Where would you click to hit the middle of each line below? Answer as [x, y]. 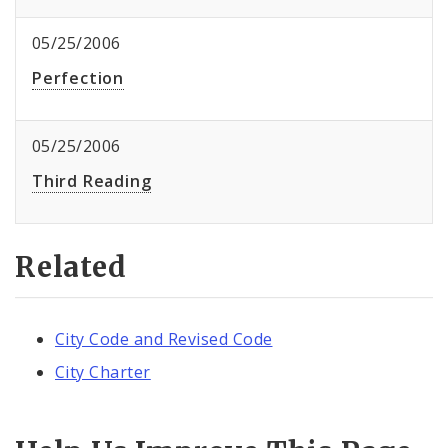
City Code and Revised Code [164, 338]
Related [71, 267]
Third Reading [92, 181]
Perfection [78, 78]
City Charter [103, 372]
